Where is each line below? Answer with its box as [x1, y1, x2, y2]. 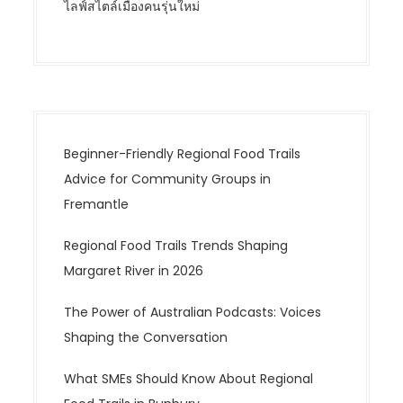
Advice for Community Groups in [64, 170, 272, 189]
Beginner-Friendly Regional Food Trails [64, 145, 301, 164]
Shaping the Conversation [64, 328, 228, 347]
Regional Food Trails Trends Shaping [64, 237, 289, 255]
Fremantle [64, 195, 130, 214]
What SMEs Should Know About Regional [64, 370, 314, 389]
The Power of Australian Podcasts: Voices [64, 303, 322, 322]
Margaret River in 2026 [64, 262, 204, 281]
